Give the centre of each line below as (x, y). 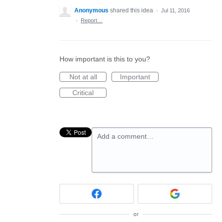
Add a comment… (125, 136)
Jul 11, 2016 (175, 10)
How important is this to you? (105, 59)
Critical (83, 93)
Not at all (83, 77)
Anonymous (91, 10)
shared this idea (132, 10)
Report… (92, 20)
